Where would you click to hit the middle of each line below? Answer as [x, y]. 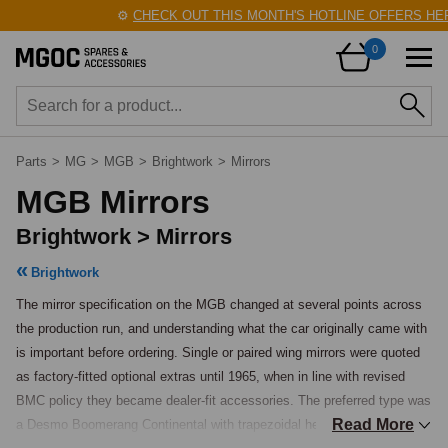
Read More [373, 424]
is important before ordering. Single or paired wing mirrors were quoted [218, 352]
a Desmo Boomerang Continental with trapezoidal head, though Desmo [220, 424]
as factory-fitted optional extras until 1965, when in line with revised [210, 376]
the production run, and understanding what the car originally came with [221, 328]
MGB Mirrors [113, 202]
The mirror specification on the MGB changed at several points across [219, 304]
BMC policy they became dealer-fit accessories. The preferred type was [223, 400]
